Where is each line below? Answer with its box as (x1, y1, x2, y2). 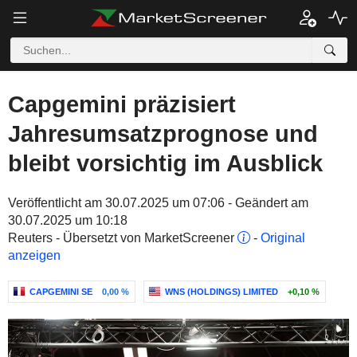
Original (261, 231, 305, 245)
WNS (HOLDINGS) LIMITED (165, 287, 278, 296)
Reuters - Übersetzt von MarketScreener (8, 231, 237, 245)
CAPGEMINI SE (29, 287, 92, 296)
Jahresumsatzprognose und (8, 121, 318, 147)
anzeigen (8, 249, 61, 262)
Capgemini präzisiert (8, 92, 236, 117)
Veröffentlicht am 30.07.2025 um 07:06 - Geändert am (8, 196, 308, 210)
